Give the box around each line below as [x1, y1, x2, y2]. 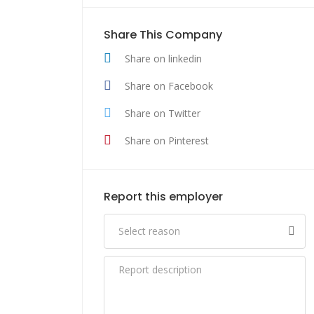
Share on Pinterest [125, 134, 209, 147]
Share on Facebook [125, 79, 213, 93]
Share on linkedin [125, 52, 202, 65]
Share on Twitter [125, 107, 200, 120]
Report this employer [104, 189, 223, 205]
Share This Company [104, 27, 222, 43]
